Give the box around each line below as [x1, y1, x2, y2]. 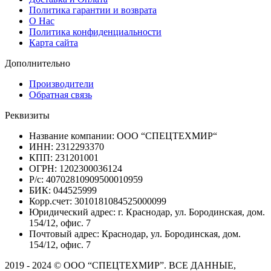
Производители [29, 78, 94, 89]
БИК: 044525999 [29, 184, 97, 195]
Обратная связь [29, 89, 92, 100]
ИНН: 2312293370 [29, 141, 104, 152]
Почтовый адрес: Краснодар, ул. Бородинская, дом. [29, 228, 241, 239]
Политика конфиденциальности [29, 26, 162, 37]
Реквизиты [5, 109, 50, 120]
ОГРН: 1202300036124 [29, 163, 122, 174]
